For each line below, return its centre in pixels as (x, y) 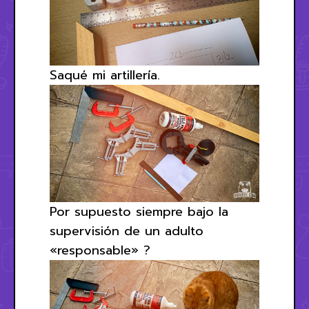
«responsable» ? (100, 251)
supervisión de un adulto (127, 231)
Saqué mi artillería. (105, 75)
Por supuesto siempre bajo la (139, 212)
